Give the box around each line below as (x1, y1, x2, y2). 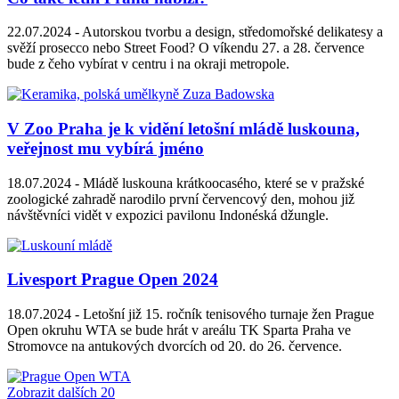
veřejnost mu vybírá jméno (7, 138, 204, 158)
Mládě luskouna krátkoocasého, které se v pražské (79, 175, 364, 191)
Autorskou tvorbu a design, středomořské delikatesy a (79, 24, 383, 40)
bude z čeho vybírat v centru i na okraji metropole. (7, 56, 289, 72)
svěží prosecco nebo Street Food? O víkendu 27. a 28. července (7, 40, 364, 56)
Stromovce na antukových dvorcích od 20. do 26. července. (7, 338, 342, 354)
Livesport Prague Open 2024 (7, 270, 218, 289)
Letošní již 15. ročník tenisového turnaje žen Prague (79, 306, 374, 322)
